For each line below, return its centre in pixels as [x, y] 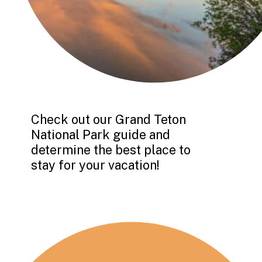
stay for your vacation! [96, 165]
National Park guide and [101, 134]
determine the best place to [111, 149]
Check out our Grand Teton [109, 119]
